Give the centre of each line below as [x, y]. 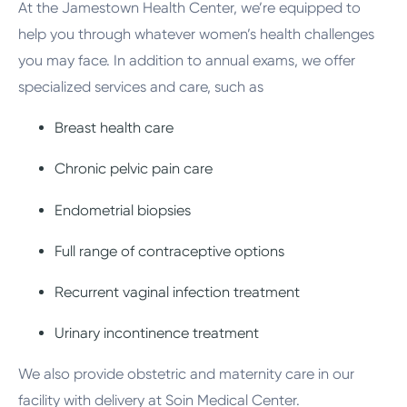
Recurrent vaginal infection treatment [178, 292]
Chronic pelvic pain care [134, 169]
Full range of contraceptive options [170, 251]
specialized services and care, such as [141, 86]
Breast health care [114, 128]
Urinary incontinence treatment [157, 333]
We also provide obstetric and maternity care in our [187, 374]
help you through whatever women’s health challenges [197, 34]
